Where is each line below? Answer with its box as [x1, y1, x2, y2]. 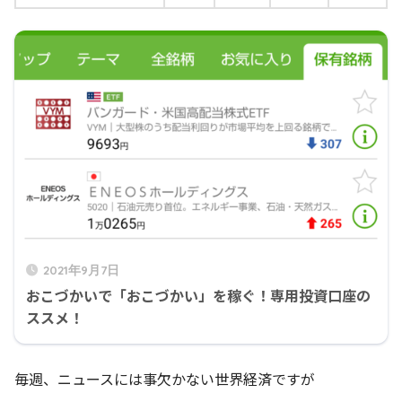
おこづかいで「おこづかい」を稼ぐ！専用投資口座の [26, 284, 371, 306]
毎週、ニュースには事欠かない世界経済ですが [14, 367, 315, 389]
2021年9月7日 [43, 261, 119, 277]
